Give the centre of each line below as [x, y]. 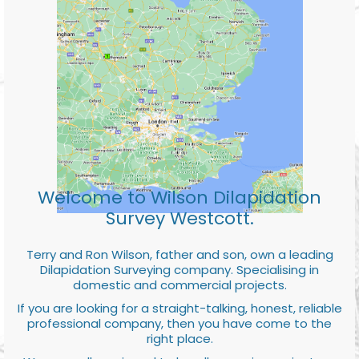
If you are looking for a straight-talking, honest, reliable [179, 309]
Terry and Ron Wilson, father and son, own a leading [179, 255]
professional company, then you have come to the [179, 324]
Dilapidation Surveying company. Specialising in [179, 270]
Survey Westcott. [179, 219]
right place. [179, 339]
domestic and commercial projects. [179, 285]
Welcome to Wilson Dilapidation [179, 198]
